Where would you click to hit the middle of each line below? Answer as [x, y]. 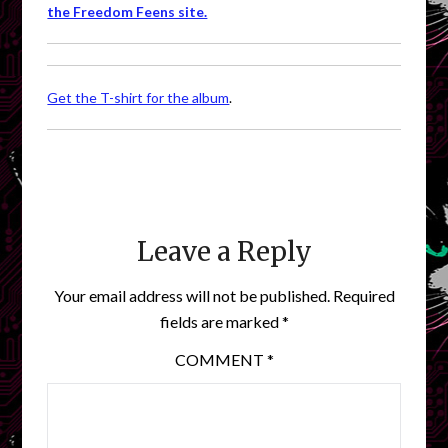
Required [363, 295]
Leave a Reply [224, 251]
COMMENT [220, 359]
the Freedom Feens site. [127, 11]
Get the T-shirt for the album [138, 97]
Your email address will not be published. [191, 295]
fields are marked [220, 321]
